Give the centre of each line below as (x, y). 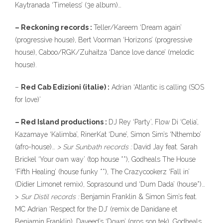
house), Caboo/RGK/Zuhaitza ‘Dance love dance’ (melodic (105, 52)
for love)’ (28, 100)
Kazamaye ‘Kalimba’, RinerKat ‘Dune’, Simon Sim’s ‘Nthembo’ (108, 134)
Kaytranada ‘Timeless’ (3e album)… (68, 5)
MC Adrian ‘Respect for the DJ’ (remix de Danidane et (96, 209)
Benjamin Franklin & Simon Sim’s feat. (139, 197)
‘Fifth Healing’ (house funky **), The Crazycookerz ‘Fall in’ (102, 172)
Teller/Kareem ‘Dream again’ (138, 27)
